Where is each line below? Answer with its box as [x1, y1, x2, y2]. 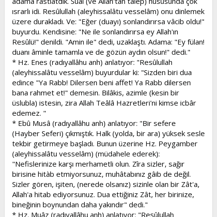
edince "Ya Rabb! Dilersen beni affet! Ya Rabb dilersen [12, 77, 191, 87]
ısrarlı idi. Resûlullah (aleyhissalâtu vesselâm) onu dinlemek [12, 6, 204, 16]
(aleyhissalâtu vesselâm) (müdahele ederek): [12, 148, 160, 158]
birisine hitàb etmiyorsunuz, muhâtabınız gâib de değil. [12, 169, 191, 179]
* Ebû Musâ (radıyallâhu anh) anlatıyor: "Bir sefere [12, 118, 176, 128]
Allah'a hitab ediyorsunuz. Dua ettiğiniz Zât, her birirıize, [12, 189, 194, 199]
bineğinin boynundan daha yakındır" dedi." [12, 199, 148, 209]
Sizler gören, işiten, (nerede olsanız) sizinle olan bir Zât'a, [12, 179, 200, 189]
